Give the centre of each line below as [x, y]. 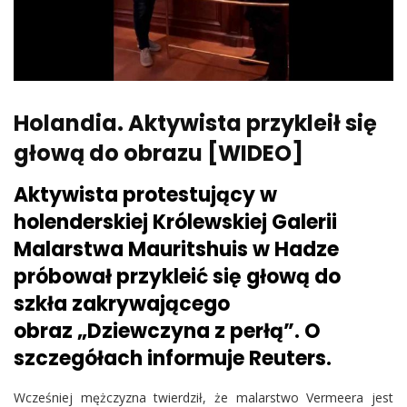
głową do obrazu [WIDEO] [159, 154]
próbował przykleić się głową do [177, 277]
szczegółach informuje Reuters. [175, 359]
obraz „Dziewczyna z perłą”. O [167, 332]
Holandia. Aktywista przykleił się [195, 124]
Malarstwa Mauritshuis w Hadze [176, 250]
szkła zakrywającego [122, 304]
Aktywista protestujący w [145, 195]
